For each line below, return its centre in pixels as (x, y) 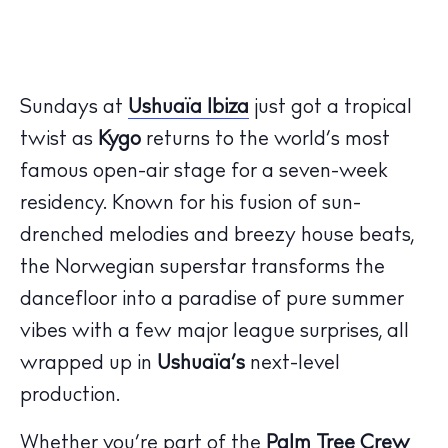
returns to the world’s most (265, 140)
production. (70, 396)
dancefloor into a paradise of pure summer (212, 300)
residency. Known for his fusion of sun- (190, 204)
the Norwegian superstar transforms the (202, 268)
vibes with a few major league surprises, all (214, 332)
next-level (292, 364)
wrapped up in (88, 364)
